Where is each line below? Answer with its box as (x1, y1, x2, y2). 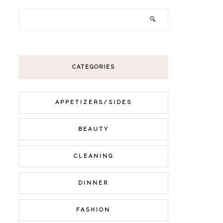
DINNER (78, 180, 109, 186)
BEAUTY (78, 126, 109, 132)
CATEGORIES (72, 64, 115, 70)
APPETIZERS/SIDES (55, 99, 132, 106)
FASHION (76, 207, 111, 213)
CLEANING (73, 153, 113, 159)
